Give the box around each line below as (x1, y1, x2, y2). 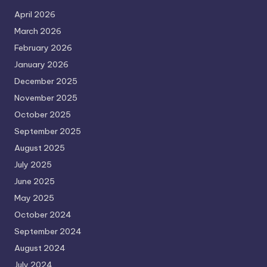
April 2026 (14, 8, 55, 20)
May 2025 (14, 192, 54, 203)
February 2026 (14, 42, 72, 53)
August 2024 (14, 242, 66, 253)
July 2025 (14, 159, 52, 170)
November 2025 (14, 92, 77, 103)
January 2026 (14, 58, 69, 70)
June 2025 (14, 175, 55, 187)
